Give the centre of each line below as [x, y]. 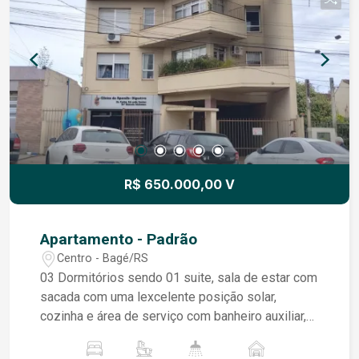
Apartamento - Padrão [119, 239]
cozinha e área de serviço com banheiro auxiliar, [173, 316]
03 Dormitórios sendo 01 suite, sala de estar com [179, 277]
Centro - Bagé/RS [103, 259]
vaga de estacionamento [109, 335]
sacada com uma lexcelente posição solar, [159, 296]
